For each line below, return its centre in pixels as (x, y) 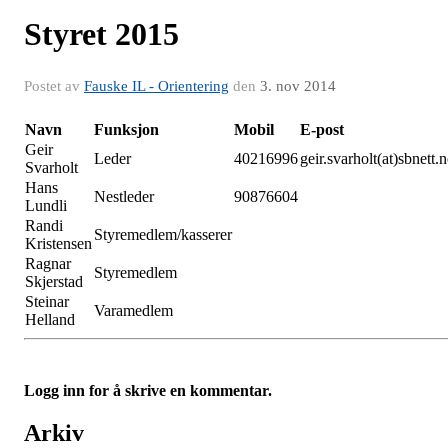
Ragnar (48, 263)
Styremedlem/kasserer (163, 234)
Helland (50, 319)
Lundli (46, 205)
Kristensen (58, 243)
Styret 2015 (101, 33)
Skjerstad (54, 281)
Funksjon (126, 129)
